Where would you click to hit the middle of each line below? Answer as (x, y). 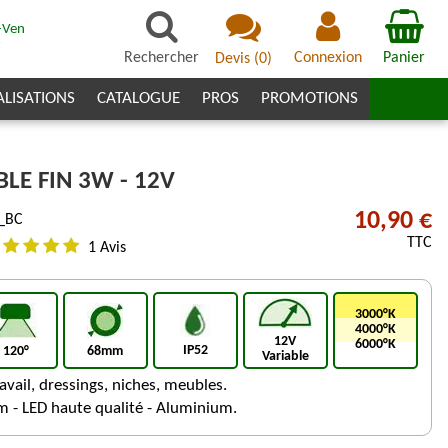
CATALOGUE (138, 98)
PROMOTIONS (309, 98)
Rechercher (161, 57)
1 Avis (106, 247)
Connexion (327, 57)
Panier (404, 57)
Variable (285, 357)
